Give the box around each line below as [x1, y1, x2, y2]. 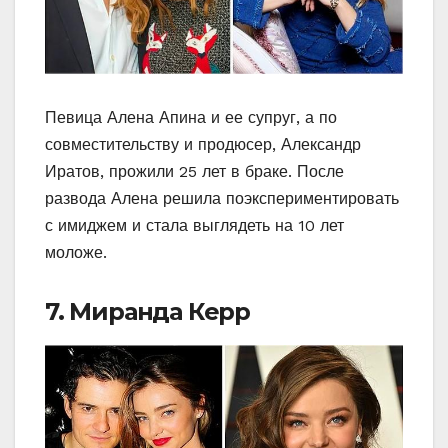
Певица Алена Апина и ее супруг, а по [45, 108, 337, 128]
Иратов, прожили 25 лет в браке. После [45, 162, 344, 182]
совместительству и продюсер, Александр [45, 135, 361, 155]
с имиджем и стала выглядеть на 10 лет [45, 216, 344, 236]
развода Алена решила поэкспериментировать [45, 189, 399, 209]
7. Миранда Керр [45, 297, 250, 327]
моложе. [45, 243, 107, 263]
